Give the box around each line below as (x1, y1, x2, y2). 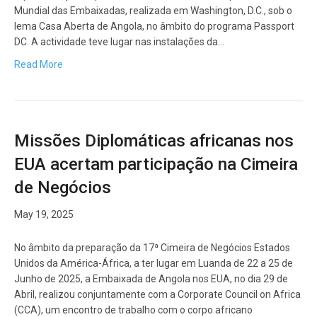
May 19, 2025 (14, 209, 74, 221)
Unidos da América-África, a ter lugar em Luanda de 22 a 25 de (14, 258, 293, 270)
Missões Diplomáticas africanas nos (14, 131, 294, 151)
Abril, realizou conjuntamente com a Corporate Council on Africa (14, 289, 301, 301)
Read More (14, 59, 63, 71)
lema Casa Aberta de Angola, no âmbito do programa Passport (14, 21, 294, 33)
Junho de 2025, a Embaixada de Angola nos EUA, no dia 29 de (14, 273, 288, 285)
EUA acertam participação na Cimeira (14, 154, 298, 175)
